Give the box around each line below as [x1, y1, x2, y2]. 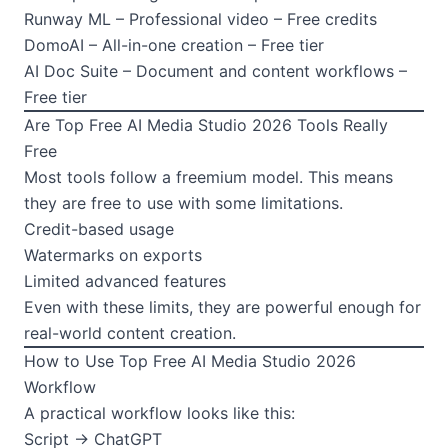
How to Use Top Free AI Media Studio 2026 [24, 350, 356, 371]
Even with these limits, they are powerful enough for [24, 296, 421, 317]
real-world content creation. [24, 322, 236, 343]
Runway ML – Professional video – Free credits [24, 8, 377, 29]
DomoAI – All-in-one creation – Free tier [24, 34, 324, 55]
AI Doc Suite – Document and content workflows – [24, 60, 407, 81]
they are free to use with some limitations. [24, 192, 343, 213]
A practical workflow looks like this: [24, 402, 295, 423]
